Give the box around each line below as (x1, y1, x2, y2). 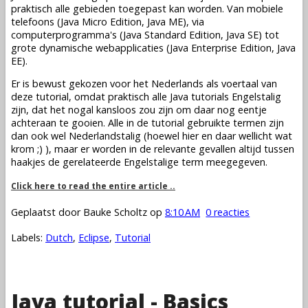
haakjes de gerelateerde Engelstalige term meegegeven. (11, 155, 267, 169)
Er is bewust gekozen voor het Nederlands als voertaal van (11, 77, 277, 91)
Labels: (11, 231, 45, 245)
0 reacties (206, 206, 250, 219)
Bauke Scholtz (83, 206, 147, 219)
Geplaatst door (11, 206, 83, 219)
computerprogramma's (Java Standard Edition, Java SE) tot (11, 27, 279, 41)
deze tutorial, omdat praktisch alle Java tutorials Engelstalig (11, 90, 281, 104)
